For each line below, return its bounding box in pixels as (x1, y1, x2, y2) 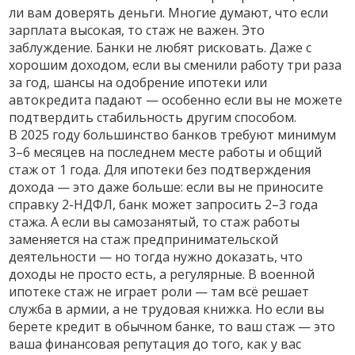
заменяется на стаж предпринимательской (9, 231, 279, 248)
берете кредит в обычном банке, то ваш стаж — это (9, 318, 336, 335)
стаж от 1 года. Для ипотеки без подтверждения (9, 161, 311, 178)
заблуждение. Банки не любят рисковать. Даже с (9, 39, 312, 56)
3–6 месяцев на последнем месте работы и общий (9, 143, 323, 161)
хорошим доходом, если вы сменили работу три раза (9, 56, 342, 74)
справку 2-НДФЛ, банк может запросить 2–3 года (9, 196, 319, 213)
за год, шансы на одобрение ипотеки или (9, 74, 268, 91)
